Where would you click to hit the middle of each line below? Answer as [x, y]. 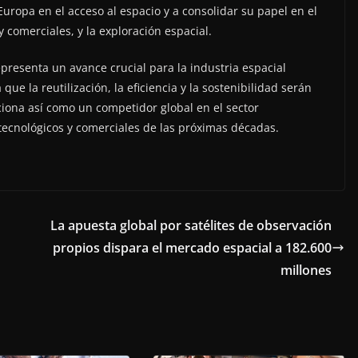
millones [306, 270]
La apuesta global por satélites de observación [191, 225]
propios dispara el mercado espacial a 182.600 [192, 247]
